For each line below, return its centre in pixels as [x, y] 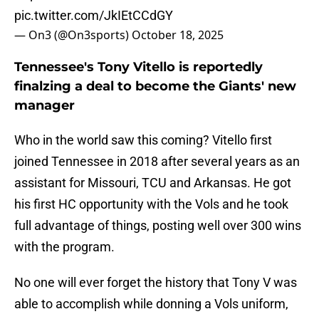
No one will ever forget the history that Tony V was [156, 283]
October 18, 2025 [178, 35]
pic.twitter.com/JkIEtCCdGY [94, 16]
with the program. [64, 247]
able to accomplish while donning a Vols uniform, [151, 304]
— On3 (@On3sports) [73, 35]
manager [45, 106]
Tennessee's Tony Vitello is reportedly [138, 67]
